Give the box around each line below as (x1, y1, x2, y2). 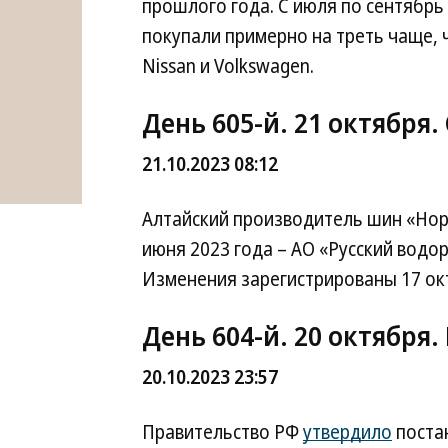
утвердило (303, 419, 392, 445)
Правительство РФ (142, 419, 303, 445)
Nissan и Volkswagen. (142, 53, 314, 79)
